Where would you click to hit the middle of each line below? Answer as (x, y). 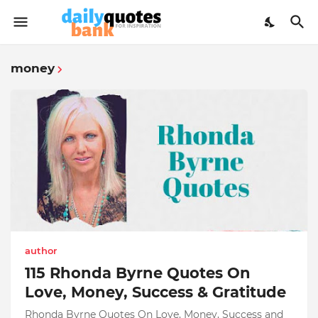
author (41, 251)
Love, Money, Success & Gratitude (155, 292)
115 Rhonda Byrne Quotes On (138, 273)
